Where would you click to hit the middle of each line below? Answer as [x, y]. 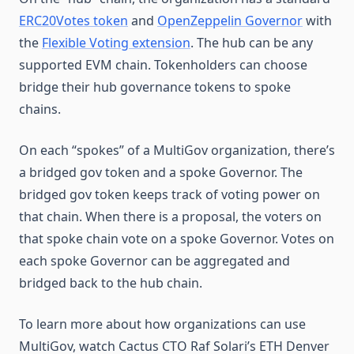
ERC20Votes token [73, 21]
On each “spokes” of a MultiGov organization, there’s [177, 150]
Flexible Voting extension [116, 43]
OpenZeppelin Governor [230, 21]
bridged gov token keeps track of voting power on [169, 194]
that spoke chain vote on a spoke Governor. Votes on [177, 239]
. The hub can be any [252, 43]
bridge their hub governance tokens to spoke [155, 87]
